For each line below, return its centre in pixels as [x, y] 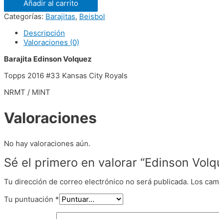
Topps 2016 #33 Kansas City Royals [66, 76]
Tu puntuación [30, 199]
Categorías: [25, 17]
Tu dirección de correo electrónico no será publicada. [96, 181]
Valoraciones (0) [51, 43]
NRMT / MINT [27, 92]
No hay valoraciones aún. [47, 143]
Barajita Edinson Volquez [48, 59]
